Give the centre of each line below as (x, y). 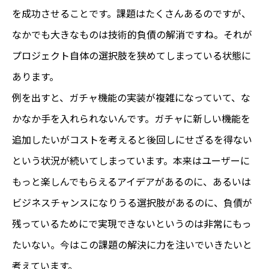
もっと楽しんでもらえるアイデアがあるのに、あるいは (131, 181)
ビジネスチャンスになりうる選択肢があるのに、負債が (132, 202)
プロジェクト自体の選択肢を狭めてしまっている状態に (131, 55)
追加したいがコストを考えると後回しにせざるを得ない (132, 139)
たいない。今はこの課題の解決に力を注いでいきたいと (132, 244)
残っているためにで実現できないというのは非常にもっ (132, 223)
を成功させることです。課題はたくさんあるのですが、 (131, 13)
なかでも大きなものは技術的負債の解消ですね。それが (132, 34)
